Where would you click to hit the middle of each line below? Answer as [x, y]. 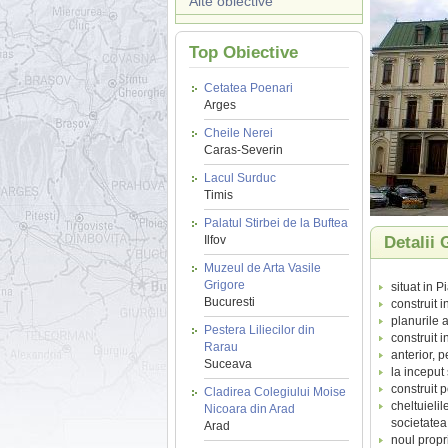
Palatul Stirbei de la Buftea [275, 223]
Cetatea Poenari [248, 88]
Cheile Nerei [238, 133]
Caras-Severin [243, 150]
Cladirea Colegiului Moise [274, 392]
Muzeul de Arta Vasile [262, 268]
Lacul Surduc [239, 178]
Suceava [227, 364]
